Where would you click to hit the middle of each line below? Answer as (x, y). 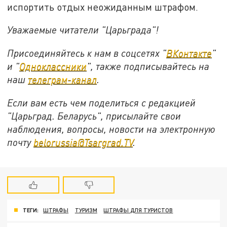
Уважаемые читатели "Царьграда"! (83, 30)
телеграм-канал (63, 79)
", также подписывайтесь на (148, 66)
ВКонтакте (189, 53)
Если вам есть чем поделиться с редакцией (102, 102)
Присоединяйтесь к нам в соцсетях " (87, 53)
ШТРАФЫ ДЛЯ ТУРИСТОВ (138, 210)
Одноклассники (53, 66)
